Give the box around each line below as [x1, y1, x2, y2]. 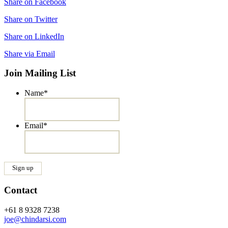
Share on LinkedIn [4, 32, 64, 41]
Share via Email [4, 49, 55, 58]
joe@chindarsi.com [4, 214, 66, 223]
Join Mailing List [4, 68, 76, 79]
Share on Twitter [4, 14, 58, 23]
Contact [4, 184, 37, 195]
